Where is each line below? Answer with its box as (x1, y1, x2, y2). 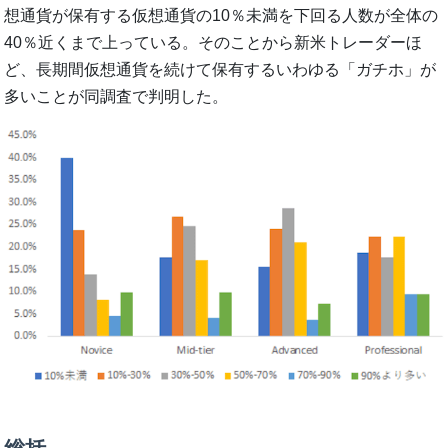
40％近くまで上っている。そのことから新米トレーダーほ (4, 34, 423, 52)
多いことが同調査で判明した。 (4, 88, 229, 106)
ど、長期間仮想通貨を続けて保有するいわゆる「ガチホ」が (4, 61, 437, 79)
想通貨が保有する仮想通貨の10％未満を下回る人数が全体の (4, 7, 439, 25)
